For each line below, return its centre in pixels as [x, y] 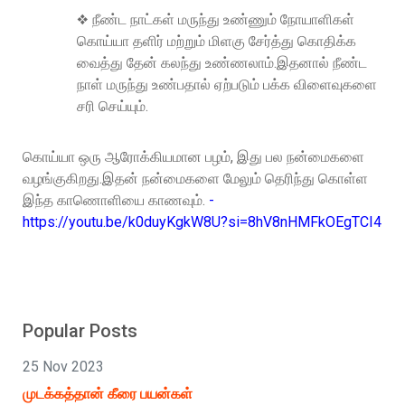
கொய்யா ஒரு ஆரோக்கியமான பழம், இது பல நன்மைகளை [193, 156]
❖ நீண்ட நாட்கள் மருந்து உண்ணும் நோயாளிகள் [216, 19]
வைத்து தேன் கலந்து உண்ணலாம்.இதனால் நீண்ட [222, 62]
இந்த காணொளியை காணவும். [116, 200]
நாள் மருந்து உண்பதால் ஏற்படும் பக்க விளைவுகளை [227, 84]
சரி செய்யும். [113, 106]
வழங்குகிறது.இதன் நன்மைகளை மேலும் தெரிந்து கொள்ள [195, 178]
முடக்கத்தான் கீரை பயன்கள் [108, 393]
